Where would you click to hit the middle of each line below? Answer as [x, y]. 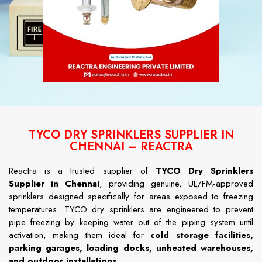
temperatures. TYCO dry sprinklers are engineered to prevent [131, 209]
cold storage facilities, [202, 235]
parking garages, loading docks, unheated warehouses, [131, 248]
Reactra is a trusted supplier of [82, 170]
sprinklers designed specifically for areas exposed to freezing [131, 196]
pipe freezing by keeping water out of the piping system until [131, 222]
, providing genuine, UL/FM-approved [176, 183]
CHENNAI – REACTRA [131, 146]
